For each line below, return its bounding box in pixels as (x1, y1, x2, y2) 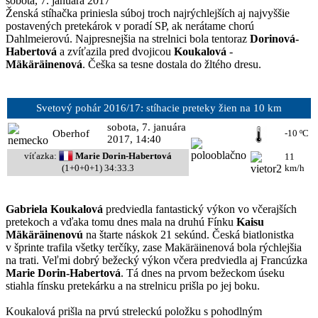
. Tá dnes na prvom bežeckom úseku (121, 266, 285, 279)
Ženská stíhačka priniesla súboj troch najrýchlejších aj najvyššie (6, 6, 290, 19)
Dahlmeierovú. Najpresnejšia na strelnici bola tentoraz (6, 32, 250, 45)
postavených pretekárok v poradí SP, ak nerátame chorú (6, 19, 254, 32)
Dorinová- (250, 32, 299, 45)
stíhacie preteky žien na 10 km (146, 102, 282, 114)
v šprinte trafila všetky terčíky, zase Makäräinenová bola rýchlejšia (6, 241, 302, 253)
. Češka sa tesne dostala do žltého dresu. (82, 57, 261, 70)
